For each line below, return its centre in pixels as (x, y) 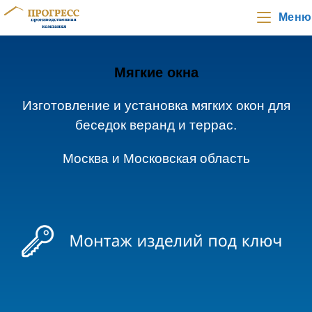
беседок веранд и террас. (156, 125)
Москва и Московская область (156, 158)
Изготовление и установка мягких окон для (156, 106)
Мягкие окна (156, 72)
